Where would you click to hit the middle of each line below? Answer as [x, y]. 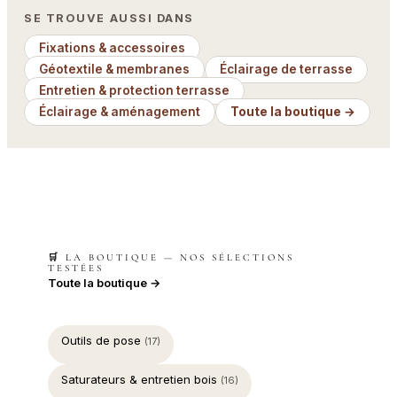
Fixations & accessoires [113, 48]
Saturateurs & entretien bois [141, 379]
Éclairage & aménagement [120, 112]
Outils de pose [103, 340]
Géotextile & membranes [115, 70]
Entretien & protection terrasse [135, 91]
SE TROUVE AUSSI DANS [109, 18]
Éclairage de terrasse [287, 70]
